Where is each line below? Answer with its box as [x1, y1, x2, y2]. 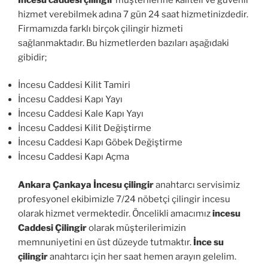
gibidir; [18, 51, 47, 63]
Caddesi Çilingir [18, 222, 87, 233]
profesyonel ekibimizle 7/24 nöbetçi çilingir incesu [18, 193, 230, 205]
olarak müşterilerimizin [87, 222, 186, 233]
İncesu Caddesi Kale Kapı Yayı [18, 108, 144, 120]
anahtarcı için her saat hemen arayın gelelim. [48, 251, 236, 262]
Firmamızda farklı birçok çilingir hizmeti [18, 23, 183, 34]
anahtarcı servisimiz [154, 179, 240, 190]
